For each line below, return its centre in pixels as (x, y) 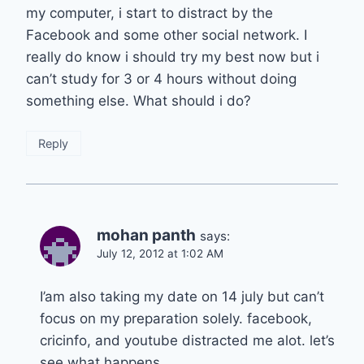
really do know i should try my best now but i (173, 56)
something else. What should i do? (139, 100)
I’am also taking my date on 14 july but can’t (182, 296)
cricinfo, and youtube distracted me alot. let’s (187, 340)
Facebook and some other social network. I (167, 35)
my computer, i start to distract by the (149, 13)
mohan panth (146, 235)
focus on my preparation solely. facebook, (176, 318)
